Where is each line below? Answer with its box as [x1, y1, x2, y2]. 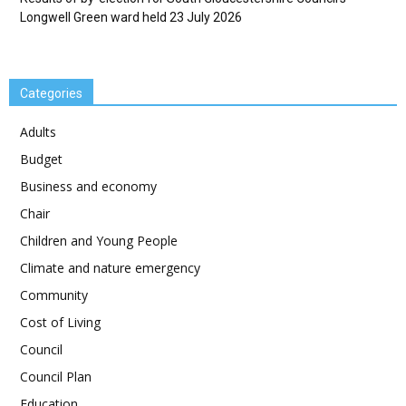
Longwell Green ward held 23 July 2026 [20, 10, 242, 24]
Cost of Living [20, 314, 101, 331]
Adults [20, 123, 56, 140]
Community [20, 286, 88, 304]
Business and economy [20, 178, 157, 195]
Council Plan [20, 368, 92, 385]
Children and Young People [20, 232, 178, 249]
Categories [20, 86, 82, 101]
